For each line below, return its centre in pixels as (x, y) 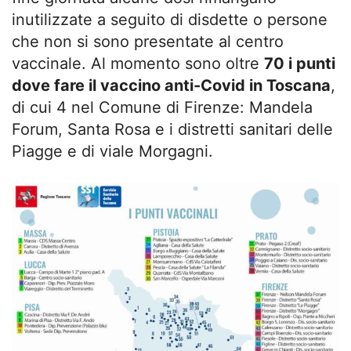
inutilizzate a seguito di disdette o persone (170, 19)
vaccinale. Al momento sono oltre (138, 63)
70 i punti (300, 63)
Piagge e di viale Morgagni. (112, 151)
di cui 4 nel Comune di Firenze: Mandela (162, 107)
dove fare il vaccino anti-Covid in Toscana (171, 85)
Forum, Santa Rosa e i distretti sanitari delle (172, 129)
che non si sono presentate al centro (148, 41)
